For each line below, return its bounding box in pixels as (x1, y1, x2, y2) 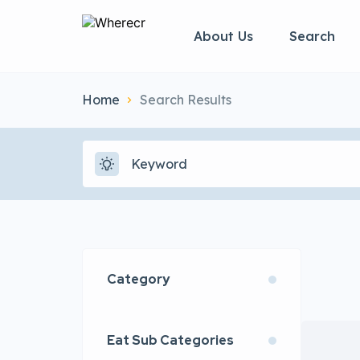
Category (107, 271, 170, 288)
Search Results (140, 92, 231, 108)
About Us (194, 27, 253, 44)
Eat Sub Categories (107, 332, 234, 349)
